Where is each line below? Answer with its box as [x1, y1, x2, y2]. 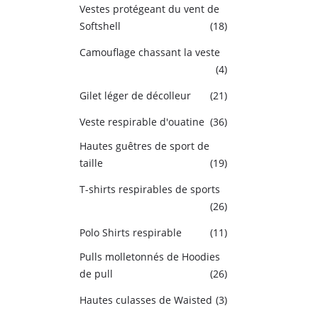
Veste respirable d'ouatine [79, 115, 204, 128]
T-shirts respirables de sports [79, 182, 220, 196]
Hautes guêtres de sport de [79, 139, 209, 153]
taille [79, 156, 103, 170]
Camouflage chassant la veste [79, 45, 220, 59]
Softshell [79, 19, 121, 33]
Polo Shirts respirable [79, 226, 182, 239]
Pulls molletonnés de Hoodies [79, 250, 220, 263]
